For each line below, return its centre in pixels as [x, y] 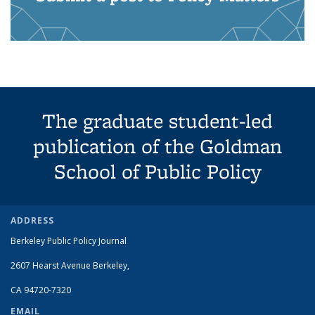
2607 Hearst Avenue [51, 265]
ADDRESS [32, 220]
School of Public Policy [157, 171]
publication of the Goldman [157, 146]
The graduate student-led [157, 121]
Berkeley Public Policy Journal [69, 241]
